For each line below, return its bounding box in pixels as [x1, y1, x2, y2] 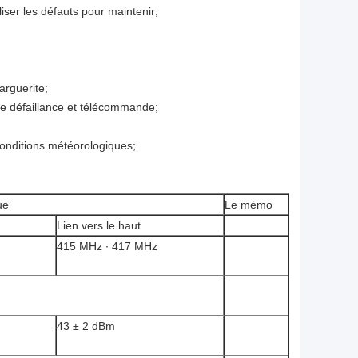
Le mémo [225, 198, 272, 212]
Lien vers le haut [57, 219, 141, 233]
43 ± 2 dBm [57, 320, 115, 333]
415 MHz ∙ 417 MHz [57, 240, 157, 253]
